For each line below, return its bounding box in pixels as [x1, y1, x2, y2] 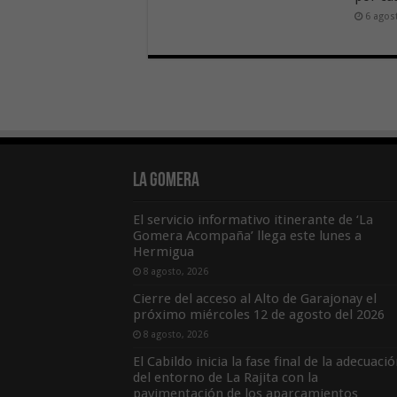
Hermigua [132, 244, 194, 261]
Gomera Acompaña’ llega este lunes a [132, 228, 362, 245]
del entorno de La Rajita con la [132, 370, 318, 386]
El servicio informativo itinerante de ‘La [132, 212, 373, 229]
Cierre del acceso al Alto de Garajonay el [132, 291, 377, 307]
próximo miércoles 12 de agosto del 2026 [132, 307, 385, 323]
